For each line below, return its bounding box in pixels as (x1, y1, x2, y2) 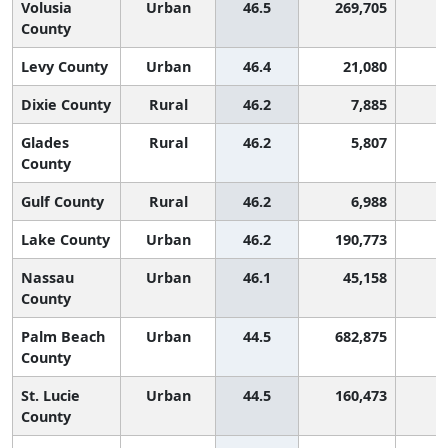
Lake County (21, 229, 110, 249)
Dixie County (21, 94, 111, 114)
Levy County (21, 56, 108, 76)
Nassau (21, 267, 74, 287)
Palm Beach (21, 326, 105, 346)
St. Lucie (21, 385, 80, 405)
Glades (21, 132, 69, 152)
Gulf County (21, 191, 104, 211)
